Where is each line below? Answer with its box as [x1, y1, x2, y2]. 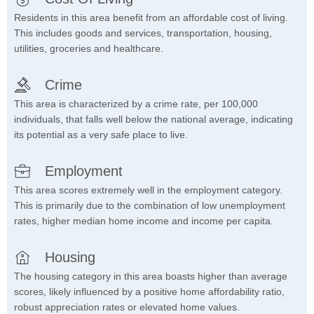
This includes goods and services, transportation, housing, [14, 27, 272, 39]
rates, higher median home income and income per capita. [14, 215, 273, 227]
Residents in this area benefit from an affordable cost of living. [14, 12, 288, 24]
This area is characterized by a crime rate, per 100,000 [14, 98, 258, 110]
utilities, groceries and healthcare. [14, 43, 163, 55]
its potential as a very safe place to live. [14, 129, 188, 141]
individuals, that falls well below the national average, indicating [14, 114, 293, 125]
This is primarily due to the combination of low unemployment [14, 200, 285, 212]
